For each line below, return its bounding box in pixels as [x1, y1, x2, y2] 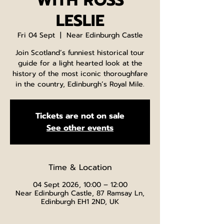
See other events [46, 122, 113, 134]
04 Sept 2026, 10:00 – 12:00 [32, 179, 127, 190]
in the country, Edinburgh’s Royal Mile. [15, 79, 144, 89]
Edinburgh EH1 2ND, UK [41, 196, 119, 207]
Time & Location [48, 161, 112, 173]
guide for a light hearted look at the [17, 58, 142, 68]
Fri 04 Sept [17, 30, 55, 40]
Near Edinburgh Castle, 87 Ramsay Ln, [15, 188, 144, 198]
